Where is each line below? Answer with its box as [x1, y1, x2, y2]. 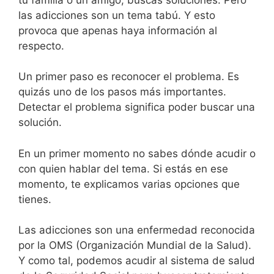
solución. [18, 116, 62, 129]
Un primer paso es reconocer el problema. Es [18, 70, 239, 83]
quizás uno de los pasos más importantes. [18, 86, 226, 98]
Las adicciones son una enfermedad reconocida [18, 224, 255, 237]
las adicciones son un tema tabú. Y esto [18, 9, 215, 21]
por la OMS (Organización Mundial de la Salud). [18, 239, 251, 252]
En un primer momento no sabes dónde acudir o [18, 147, 256, 160]
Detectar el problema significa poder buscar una [18, 101, 255, 114]
